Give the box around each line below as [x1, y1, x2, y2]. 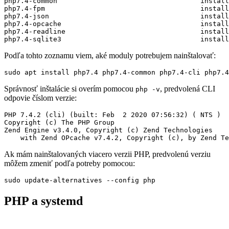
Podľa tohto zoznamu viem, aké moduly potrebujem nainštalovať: [4, 51, 216, 60]
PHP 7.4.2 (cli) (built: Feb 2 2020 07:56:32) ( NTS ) [4, 110, 221, 119]
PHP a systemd [4, 194, 83, 208]
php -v [135, 85, 160, 93]
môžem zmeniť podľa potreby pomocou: [4, 158, 135, 168]
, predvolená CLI [160, 84, 215, 93]
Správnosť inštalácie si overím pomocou [4, 84, 135, 93]
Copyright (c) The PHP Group [4, 118, 114, 126]
